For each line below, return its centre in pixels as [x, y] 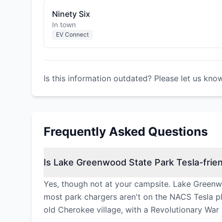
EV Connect [72, 34]
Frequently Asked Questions [126, 132]
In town [64, 25]
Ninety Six [71, 14]
